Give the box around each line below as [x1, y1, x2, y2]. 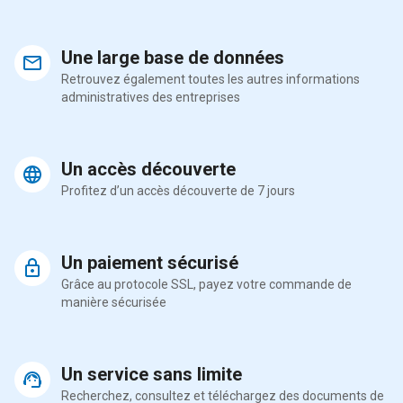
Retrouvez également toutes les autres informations [61, 72, 360, 86]
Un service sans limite [61, 363, 242, 385]
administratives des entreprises [61, 90, 240, 104]
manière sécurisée [61, 295, 166, 309]
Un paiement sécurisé [61, 252, 238, 273]
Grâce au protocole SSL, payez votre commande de [61, 277, 352, 291]
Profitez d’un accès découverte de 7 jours [61, 184, 295, 198]
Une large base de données [61, 47, 284, 68]
